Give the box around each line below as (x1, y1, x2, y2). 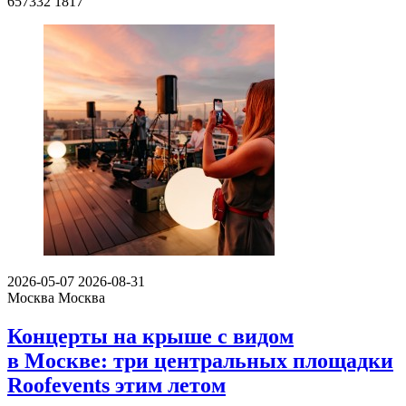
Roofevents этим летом (7, 373, 226, 398)
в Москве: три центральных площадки (7, 349, 393, 373)
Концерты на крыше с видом (7, 324, 294, 349)
